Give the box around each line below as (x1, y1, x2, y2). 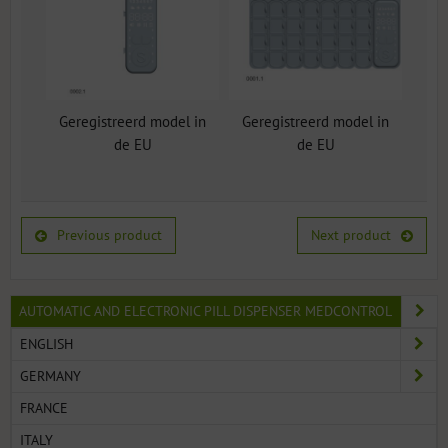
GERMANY (20, 367, 81, 386)
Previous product (57, 226, 163, 245)
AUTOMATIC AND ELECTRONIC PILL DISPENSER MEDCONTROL (19, 302, 392, 321)
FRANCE (20, 399, 68, 418)
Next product (310, 226, 391, 245)
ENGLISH (20, 335, 73, 354)
